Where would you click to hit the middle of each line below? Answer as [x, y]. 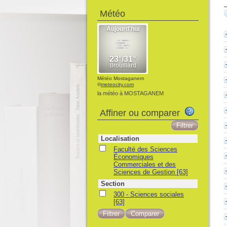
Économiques [134, 157]
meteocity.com [117, 84]
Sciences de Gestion [145, 172]
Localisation [120, 139]
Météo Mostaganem [121, 78]
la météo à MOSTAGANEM [130, 93]
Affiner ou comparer [142, 113]
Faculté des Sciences [145, 149]
